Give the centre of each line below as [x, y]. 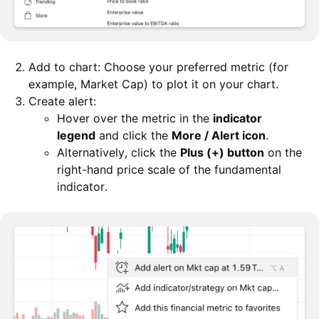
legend [76, 135]
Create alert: [62, 101]
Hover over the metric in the [135, 118]
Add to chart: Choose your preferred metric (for [158, 67]
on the [283, 152]
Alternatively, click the [119, 152]
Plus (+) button [222, 152]
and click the [134, 135]
